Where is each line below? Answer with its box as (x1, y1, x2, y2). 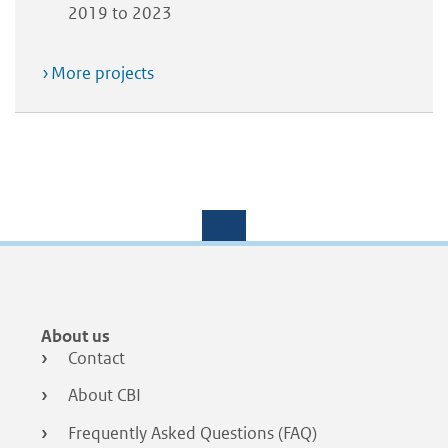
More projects (51, 61, 154, 84)
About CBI (68, 384, 141, 407)
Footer (15, 307, 90, 339)
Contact (68, 346, 125, 369)
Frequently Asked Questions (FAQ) (68, 421, 317, 444)
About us (41, 324, 110, 347)
